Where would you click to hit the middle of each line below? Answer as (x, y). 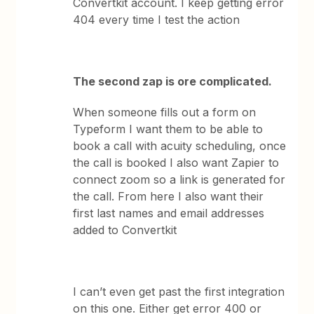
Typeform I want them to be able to (168, 129)
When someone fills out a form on (165, 112)
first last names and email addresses (169, 213)
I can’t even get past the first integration (179, 292)
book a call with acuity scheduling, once (180, 146)
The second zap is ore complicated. (174, 81)
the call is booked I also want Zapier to (176, 163)
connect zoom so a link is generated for (179, 179)
